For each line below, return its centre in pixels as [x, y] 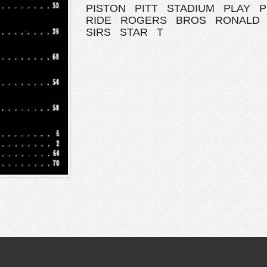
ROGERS [144, 20]
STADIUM [191, 8]
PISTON [106, 8]
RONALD [237, 20]
